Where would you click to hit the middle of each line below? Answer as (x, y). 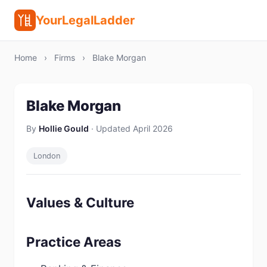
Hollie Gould (64, 128)
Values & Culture (80, 202)
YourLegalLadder (85, 20)
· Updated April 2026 (131, 128)
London (47, 156)
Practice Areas (74, 242)
